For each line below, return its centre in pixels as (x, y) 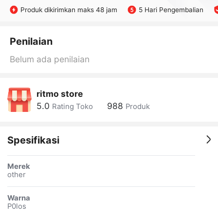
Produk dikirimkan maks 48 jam (69, 10)
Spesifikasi (33, 140)
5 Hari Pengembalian (171, 10)
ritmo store (59, 94)
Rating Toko (72, 106)
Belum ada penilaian (49, 59)
